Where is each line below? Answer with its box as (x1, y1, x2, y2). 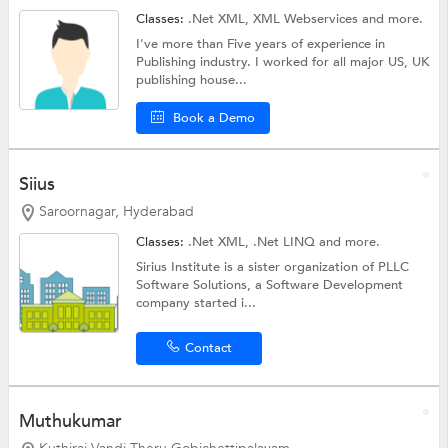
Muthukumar (18, 409, 122, 435)
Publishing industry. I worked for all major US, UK (136, 52, 430, 71)
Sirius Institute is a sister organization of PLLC (136, 258, 410, 277)
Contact (184, 339, 232, 358)
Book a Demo (173, 108, 256, 127)
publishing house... (136, 70, 248, 89)
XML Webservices (253, 9, 363, 28)
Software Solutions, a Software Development (136, 276, 404, 295)
